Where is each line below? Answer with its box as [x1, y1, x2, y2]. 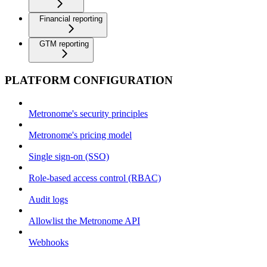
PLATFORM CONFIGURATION [5, 73, 173, 86]
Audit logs [29, 194, 68, 205]
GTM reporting [39, 39, 89, 48]
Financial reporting [39, 14, 103, 23]
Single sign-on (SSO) [29, 151, 109, 162]
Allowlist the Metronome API [29, 216, 140, 226]
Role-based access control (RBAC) [29, 173, 161, 184]
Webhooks [29, 237, 69, 248]
